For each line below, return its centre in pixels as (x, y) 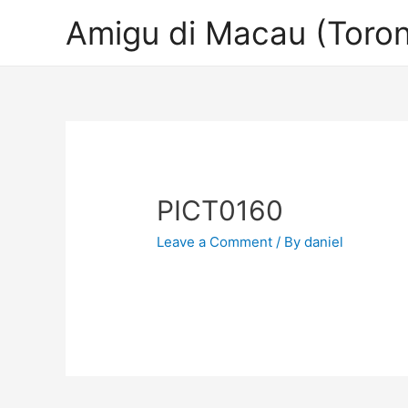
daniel (324, 242)
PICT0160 (220, 211)
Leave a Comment (215, 242)
